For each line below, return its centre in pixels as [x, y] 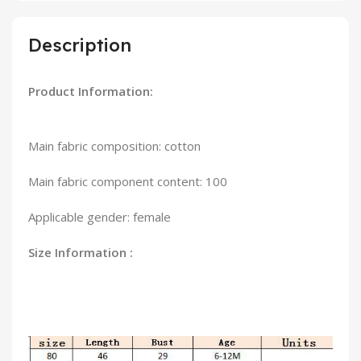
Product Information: [91, 91]
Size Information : [81, 252]
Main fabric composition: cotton [114, 145]
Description [80, 45]
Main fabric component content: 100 [128, 181]
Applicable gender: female [100, 216]
